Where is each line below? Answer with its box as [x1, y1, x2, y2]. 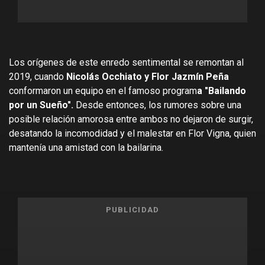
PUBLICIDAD [105, 205, 160, 215]
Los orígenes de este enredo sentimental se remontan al [9, 56, 244, 68]
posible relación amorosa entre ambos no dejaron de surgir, [9, 113, 253, 125]
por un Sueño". [9, 99, 73, 111]
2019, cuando [9, 70, 66, 82]
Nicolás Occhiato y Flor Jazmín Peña [66, 70, 229, 82]
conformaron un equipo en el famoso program [9, 85, 197, 96]
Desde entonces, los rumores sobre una [73, 99, 241, 111]
